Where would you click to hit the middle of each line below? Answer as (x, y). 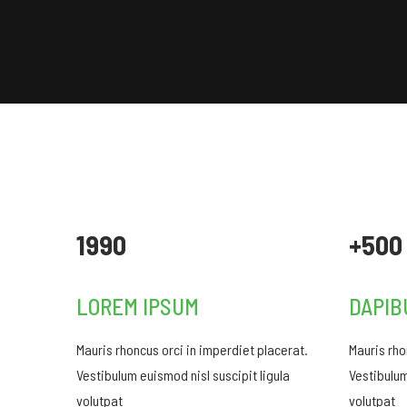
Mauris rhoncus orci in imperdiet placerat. (192, 349)
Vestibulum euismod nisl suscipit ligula (183, 375)
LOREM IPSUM (138, 306)
